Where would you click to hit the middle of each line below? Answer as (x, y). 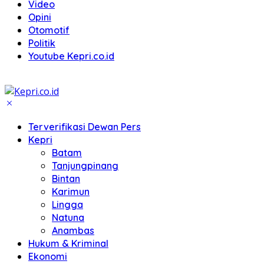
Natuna (68, 217)
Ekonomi (48, 256)
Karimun (71, 192)
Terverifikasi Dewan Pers (85, 127)
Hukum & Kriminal (68, 243)
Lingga (67, 204)
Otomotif (49, 30)
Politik (42, 43)
